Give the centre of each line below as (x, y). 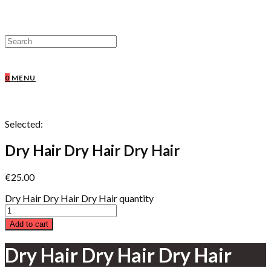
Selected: (24, 124)
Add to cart (29, 224)
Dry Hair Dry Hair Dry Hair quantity (79, 198)
